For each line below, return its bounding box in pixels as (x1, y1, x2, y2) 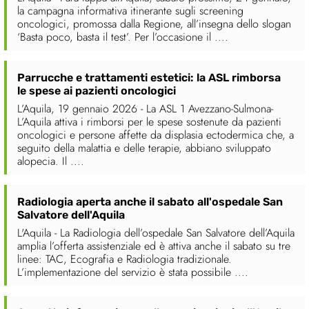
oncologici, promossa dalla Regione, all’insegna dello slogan (17, 16, 291, 32)
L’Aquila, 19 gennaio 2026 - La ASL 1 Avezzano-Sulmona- (17, 101, 273, 117)
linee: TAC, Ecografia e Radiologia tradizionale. (17, 251, 232, 268)
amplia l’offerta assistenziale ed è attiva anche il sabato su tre (17, 238, 290, 255)
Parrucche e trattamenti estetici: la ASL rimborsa (17, 71, 281, 85)
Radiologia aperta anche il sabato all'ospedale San (17, 195, 283, 209)
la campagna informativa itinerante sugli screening (17, 3, 243, 19)
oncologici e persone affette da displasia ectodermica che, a (17, 127, 294, 143)
